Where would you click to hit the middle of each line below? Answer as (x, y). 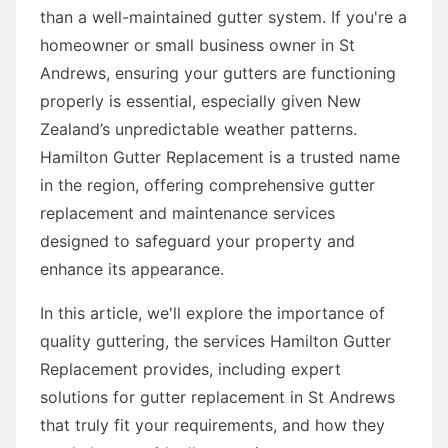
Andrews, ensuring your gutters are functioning (218, 72)
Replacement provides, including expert (190, 368)
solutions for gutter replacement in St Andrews (217, 396)
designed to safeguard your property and (197, 240)
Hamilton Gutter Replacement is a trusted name (220, 156)
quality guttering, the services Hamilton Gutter (215, 340)
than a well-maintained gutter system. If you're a (223, 16)
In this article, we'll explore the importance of (212, 312)
